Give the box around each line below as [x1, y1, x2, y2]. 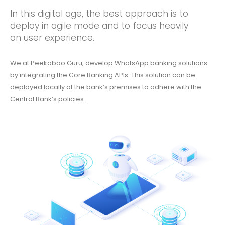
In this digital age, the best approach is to [10, 7, 188, 20]
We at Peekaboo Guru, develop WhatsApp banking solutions [10, 58, 207, 68]
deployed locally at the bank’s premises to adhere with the [10, 82, 201, 92]
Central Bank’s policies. [10, 94, 85, 104]
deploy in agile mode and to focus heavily [10, 19, 188, 32]
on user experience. [10, 31, 94, 44]
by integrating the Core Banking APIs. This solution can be [10, 70, 195, 80]
